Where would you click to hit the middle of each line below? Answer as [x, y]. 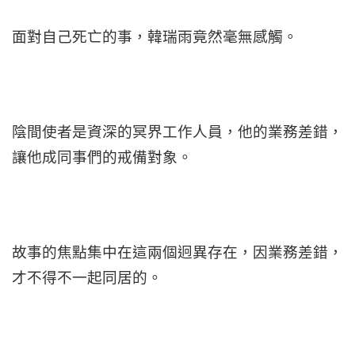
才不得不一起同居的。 [87, 277]
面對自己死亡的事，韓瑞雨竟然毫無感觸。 [155, 36]
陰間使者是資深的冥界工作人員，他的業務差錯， [177, 132]
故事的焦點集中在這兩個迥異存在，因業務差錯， [177, 252]
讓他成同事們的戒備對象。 [102, 157]
